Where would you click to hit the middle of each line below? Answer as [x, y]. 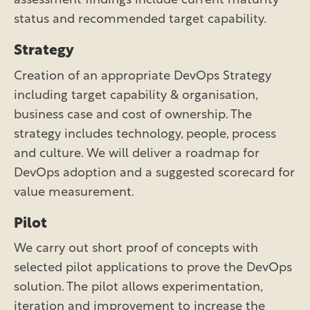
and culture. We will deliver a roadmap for [137, 154]
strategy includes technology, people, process [145, 134]
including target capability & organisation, [136, 95]
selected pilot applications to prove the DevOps [153, 268]
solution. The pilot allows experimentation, [138, 288]
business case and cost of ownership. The [133, 115]
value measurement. [74, 192]
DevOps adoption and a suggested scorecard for [154, 173]
